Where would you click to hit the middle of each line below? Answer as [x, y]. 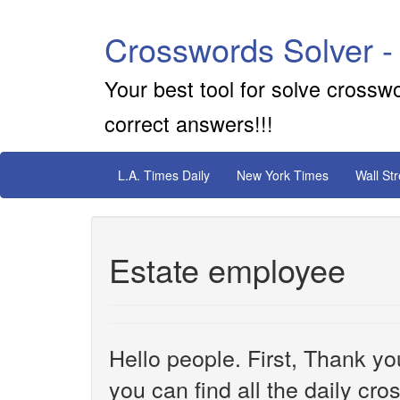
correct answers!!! [189, 123]
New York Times [283, 175]
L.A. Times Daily [164, 175]
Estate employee [227, 269]
